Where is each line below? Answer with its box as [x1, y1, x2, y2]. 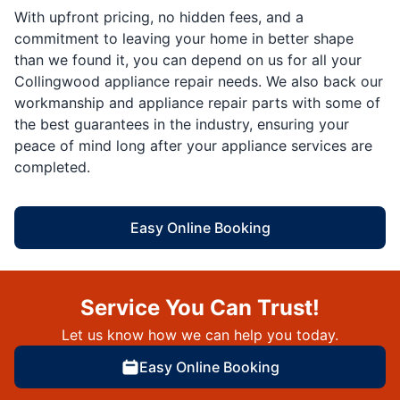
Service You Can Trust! [80, 294, 320, 321]
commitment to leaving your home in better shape [14, 29, 354, 47]
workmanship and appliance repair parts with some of [14, 93, 380, 112]
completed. [14, 157, 90, 176]
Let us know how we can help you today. [62, 325, 338, 344]
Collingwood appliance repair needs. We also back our [14, 71, 383, 90]
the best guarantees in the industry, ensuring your [14, 114, 349, 133]
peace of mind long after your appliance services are [14, 136, 372, 154]
